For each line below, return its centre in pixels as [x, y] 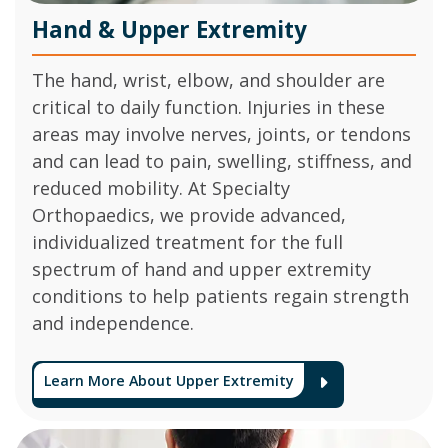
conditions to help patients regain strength [220, 296]
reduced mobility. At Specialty [160, 188]
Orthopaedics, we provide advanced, [188, 215]
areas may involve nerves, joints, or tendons [221, 134]
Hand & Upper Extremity [169, 29]
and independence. [112, 323]
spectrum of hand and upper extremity [201, 269]
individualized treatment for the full [187, 242]
